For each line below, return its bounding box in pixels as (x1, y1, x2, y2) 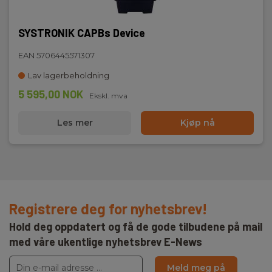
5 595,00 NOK (18, 87, 83, 101)
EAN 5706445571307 (18, 50, 95, 60)
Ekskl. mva (89, 91, 127, 100)
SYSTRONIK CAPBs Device (18, 26, 145, 39)
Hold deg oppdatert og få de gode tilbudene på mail (9, 220, 262, 233)
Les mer (56, 117, 93, 128)
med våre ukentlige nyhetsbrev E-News (9, 235, 202, 248)
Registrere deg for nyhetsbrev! (9, 200, 208, 217)
